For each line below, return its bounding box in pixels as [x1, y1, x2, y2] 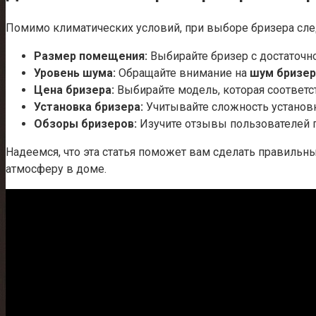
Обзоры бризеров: [34, 116, 137, 130]
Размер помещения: [34, 49, 147, 63]
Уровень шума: [34, 66, 116, 80]
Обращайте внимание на [116, 66, 250, 80]
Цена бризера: [34, 83, 114, 97]
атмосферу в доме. [6, 162, 107, 176]
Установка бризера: [34, 99, 143, 114]
